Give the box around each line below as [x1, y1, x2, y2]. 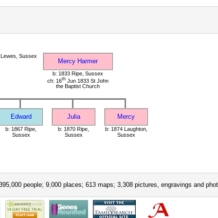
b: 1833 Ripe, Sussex [53, 70, 103, 76]
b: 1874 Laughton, [105, 126, 147, 132]
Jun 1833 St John [66, 77, 109, 84]
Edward [10, 112, 32, 120]
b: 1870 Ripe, [58, 126, 89, 132]
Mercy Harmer [58, 57, 98, 65]
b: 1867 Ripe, [5, 126, 36, 132]
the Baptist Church [56, 83, 100, 90]
